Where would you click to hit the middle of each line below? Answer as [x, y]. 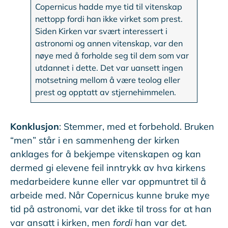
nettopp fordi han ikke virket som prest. [109, 19]
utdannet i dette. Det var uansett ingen [109, 68]
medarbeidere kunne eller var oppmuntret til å [108, 182]
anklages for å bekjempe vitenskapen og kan [106, 154]
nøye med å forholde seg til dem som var [112, 56]
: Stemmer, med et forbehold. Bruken [137, 127]
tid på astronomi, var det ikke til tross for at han [111, 209]
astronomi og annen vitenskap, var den [109, 44]
